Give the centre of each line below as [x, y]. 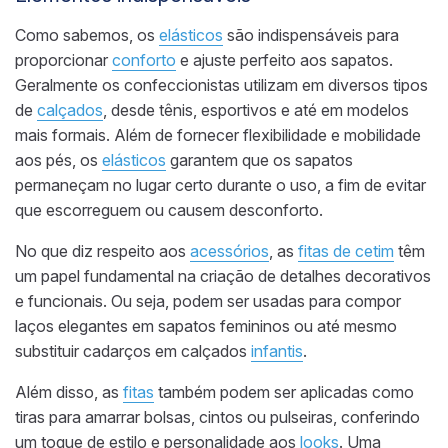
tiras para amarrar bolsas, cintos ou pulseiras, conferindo [217, 416]
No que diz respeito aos [102, 250]
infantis [277, 350]
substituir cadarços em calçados [133, 350]
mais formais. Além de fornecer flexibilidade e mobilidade [218, 134]
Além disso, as [69, 391]
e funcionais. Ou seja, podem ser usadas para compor [208, 300]
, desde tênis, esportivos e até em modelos [256, 109]
